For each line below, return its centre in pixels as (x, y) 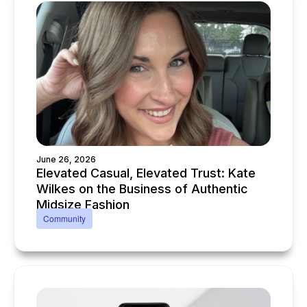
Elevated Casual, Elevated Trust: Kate (146, 173)
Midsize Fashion (83, 205)
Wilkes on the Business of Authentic (142, 189)
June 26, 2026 (66, 159)
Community (64, 218)
